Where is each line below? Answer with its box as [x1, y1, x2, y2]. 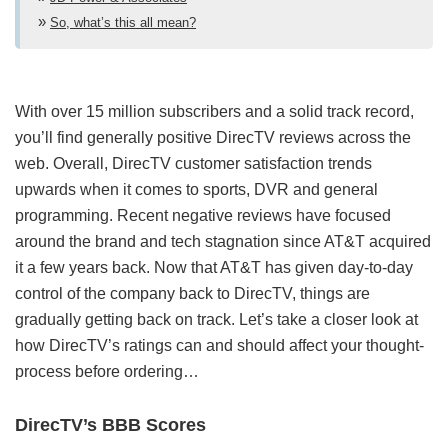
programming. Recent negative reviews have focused [15, 206, 391, 224]
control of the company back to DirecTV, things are [15, 284, 370, 302]
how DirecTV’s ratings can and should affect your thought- [15, 336, 424, 354]
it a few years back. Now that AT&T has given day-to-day [15, 258, 413, 276]
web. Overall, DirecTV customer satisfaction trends [15, 154, 372, 172]
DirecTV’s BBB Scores [15, 414, 206, 435]
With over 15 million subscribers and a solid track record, [15, 102, 414, 120]
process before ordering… [15, 362, 199, 380]
